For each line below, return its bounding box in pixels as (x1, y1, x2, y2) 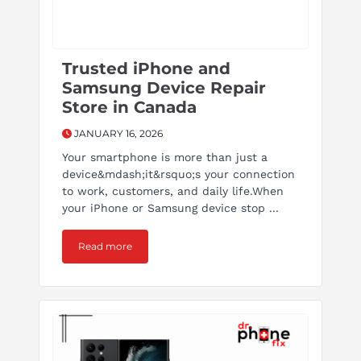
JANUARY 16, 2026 (72, 127, 163, 140)
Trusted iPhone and (62, 59, 230, 79)
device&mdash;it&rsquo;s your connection (62, 168, 295, 181)
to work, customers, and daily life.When (62, 185, 284, 198)
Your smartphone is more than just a (62, 151, 268, 164)
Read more (78, 240, 132, 253)
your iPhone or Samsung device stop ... (62, 201, 279, 215)
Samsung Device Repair (62, 78, 266, 98)
